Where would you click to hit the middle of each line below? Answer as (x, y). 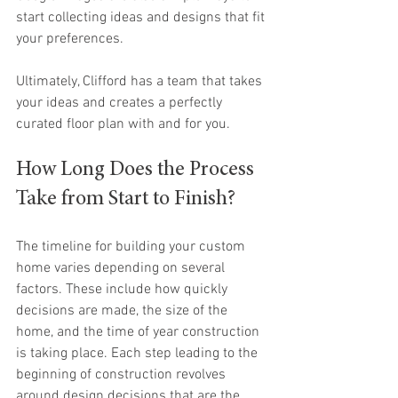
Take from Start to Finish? (126, 200)
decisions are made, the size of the (123, 311)
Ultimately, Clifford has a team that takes (141, 82)
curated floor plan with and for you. (123, 124)
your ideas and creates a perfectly (121, 103)
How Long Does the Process (137, 171)
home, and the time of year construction (139, 332)
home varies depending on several (122, 268)
